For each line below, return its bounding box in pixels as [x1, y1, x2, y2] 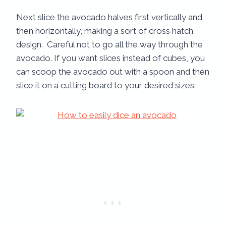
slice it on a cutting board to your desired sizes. [16, 80, 196, 91]
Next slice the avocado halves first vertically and [16, 12, 202, 23]
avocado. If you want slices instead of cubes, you [16, 53, 205, 64]
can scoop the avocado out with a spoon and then [16, 67, 209, 77]
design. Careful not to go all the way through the [16, 39, 203, 50]
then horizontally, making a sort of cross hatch [16, 26, 193, 36]
